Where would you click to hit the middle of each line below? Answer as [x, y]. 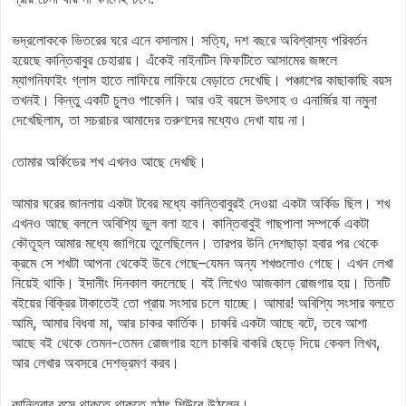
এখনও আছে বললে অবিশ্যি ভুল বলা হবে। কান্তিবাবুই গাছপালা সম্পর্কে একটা [190, 223]
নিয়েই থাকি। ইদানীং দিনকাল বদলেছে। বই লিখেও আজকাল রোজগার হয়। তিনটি [201, 283]
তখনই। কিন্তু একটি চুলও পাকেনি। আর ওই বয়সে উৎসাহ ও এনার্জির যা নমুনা [194, 100]
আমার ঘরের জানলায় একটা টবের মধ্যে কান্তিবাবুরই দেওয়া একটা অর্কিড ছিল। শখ [201, 203]
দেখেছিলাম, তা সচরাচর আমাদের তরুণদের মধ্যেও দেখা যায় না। [159, 120]
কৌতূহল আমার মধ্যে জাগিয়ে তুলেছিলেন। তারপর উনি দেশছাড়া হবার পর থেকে [195, 243]
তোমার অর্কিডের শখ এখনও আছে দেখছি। [109, 161]
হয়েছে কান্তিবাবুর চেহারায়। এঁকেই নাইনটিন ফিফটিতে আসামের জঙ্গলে [174, 60]
